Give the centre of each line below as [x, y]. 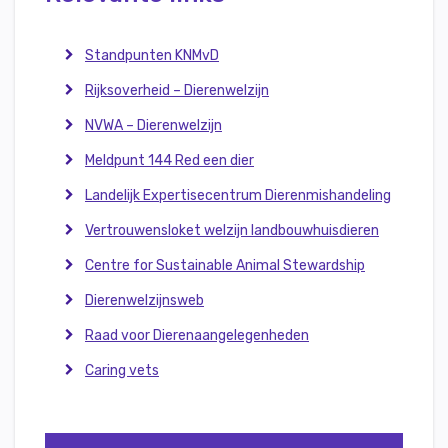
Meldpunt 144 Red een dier [169, 160]
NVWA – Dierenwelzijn [153, 125]
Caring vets [122, 370]
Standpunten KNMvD [152, 55]
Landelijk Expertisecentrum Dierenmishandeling [238, 195]
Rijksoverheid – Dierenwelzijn [177, 90]
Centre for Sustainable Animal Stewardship [225, 265]
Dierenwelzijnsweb [144, 300]
